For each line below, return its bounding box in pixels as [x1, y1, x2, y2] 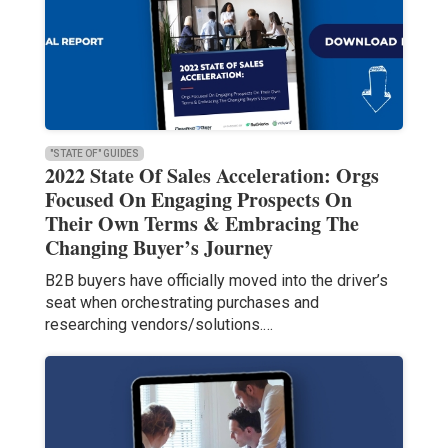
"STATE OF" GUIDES [49, 148, 139, 160]
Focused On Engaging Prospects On [44, 185, 352, 215]
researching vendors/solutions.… [44, 315, 273, 335]
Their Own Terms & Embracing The [44, 209, 359, 239]
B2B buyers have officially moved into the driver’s [44, 271, 388, 291]
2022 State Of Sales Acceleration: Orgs [44, 161, 379, 191]
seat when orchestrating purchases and [44, 293, 319, 313]
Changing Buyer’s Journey [44, 233, 273, 263]
